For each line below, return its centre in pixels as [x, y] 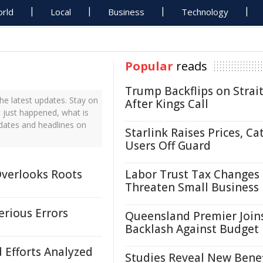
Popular [149, 66]
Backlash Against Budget [192, 229]
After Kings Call [167, 104]
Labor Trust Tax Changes [192, 174]
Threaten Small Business [192, 187]
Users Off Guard [168, 146]
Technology [205, 12]
